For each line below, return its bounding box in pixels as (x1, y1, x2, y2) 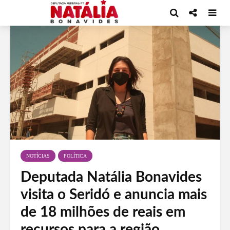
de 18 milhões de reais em (21, 205, 185, 220)
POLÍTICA (64, 153, 87, 159)
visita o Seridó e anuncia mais (21, 187, 207, 202)
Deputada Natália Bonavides (21, 170, 202, 185)
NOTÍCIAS (26, 153, 50, 159)
